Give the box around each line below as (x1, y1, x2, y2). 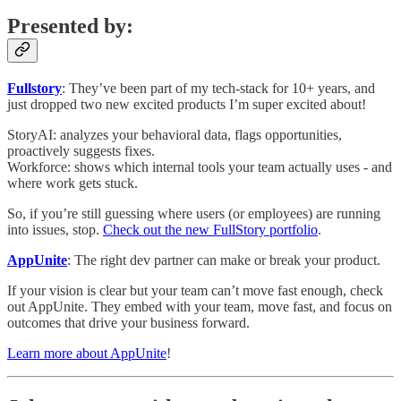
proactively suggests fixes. (7, 143, 155, 159)
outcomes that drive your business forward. (7, 315, 250, 331)
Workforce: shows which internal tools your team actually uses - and (7, 159, 392, 175)
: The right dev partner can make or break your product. (67, 252, 380, 269)
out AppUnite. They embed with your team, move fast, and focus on (7, 299, 392, 315)
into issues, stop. (7, 222, 103, 238)
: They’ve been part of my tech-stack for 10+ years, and (62, 81, 375, 97)
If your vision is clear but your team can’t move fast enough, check (7, 283, 383, 299)
